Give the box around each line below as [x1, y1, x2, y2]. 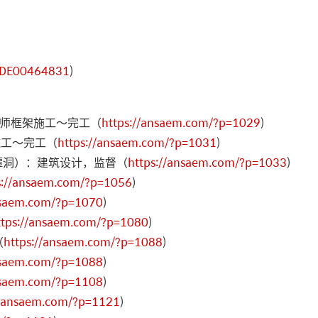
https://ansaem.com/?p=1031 [57, 133, 216, 151]
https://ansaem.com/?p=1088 [4, 232, 163, 251]
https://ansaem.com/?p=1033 [128, 153, 287, 171]
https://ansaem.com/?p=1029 [102, 113, 261, 131]
